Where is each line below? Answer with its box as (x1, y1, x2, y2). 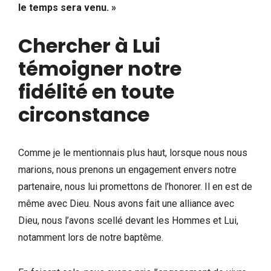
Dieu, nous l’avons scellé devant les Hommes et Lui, (18, 214, 238, 226)
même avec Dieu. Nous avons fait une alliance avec (18, 197, 234, 209)
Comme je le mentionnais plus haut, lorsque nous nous (18, 146, 247, 158)
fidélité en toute (18, 77, 174, 105)
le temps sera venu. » (18, 1, 116, 13)
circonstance (18, 100, 154, 128)
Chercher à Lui (18, 31, 160, 59)
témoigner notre (18, 54, 181, 82)
